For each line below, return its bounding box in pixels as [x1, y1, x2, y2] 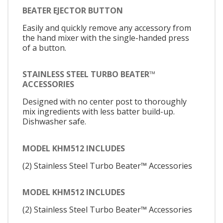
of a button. [22, 42, 66, 53]
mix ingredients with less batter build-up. [22, 106, 175, 117]
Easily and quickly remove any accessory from [22, 22, 191, 33]
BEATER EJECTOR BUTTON [22, 4, 123, 16]
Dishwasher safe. [22, 116, 86, 127]
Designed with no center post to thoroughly [22, 96, 187, 108]
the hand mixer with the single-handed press [22, 32, 189, 43]
